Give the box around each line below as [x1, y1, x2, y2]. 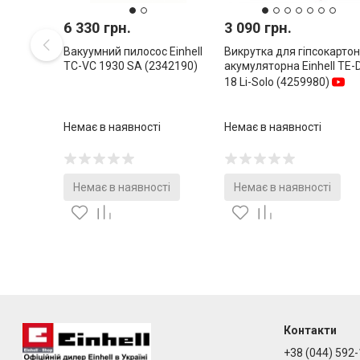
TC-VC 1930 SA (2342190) [63, 59, 198, 72]
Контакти [283, 323, 337, 337]
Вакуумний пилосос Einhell [63, 44, 202, 58]
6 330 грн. [63, 18, 131, 36]
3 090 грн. [224, 18, 292, 36]
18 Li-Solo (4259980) [224, 75, 329, 88]
